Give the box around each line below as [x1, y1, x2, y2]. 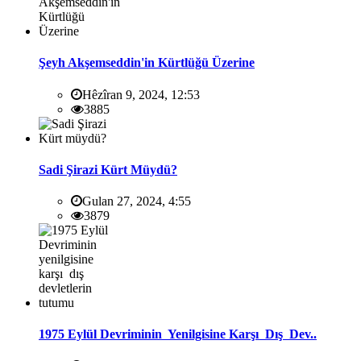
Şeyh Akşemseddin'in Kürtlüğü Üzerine [39, 56, 255, 70]
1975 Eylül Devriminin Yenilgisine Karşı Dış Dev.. [39, 327, 317, 342]
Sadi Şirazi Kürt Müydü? [39, 162, 177, 176]
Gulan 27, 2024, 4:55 [82, 194, 191, 209]
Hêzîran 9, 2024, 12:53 [82, 87, 200, 102]
